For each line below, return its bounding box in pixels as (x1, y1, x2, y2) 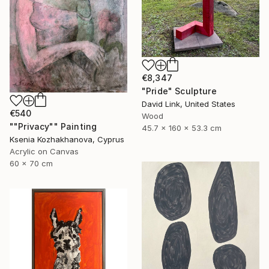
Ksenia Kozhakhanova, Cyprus (10, 134, 124, 144)
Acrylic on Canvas (10, 146, 79, 156)
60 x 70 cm (10, 158, 53, 168)
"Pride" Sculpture (142, 86, 217, 97)
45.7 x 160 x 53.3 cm (142, 123, 222, 133)
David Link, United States (142, 99, 235, 109)
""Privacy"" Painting (10, 121, 97, 131)
